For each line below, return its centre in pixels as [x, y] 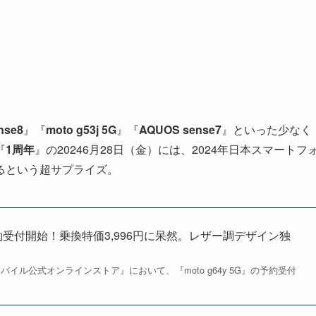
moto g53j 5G [81, 130]
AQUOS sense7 [180, 130]
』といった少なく [267, 130]
